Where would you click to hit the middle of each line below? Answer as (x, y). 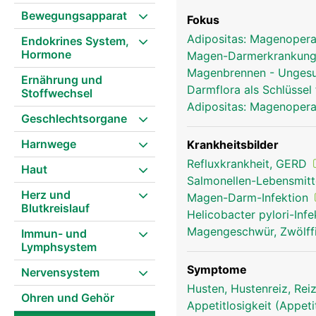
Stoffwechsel (57, 93)
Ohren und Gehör (68, 298)
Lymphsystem (59, 247)
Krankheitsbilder (233, 145)
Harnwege (49, 144)
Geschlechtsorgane (74, 119)
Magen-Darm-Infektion (249, 197)
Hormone (46, 54)
